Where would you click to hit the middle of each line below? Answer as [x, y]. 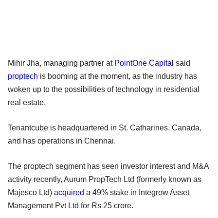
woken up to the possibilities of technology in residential [104, 89]
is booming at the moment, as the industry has [118, 76]
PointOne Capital [144, 63]
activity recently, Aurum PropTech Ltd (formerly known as [105, 179]
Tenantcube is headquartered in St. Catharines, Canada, [105, 127]
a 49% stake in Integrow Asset [137, 192]
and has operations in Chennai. [63, 141]
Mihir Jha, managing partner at [61, 63]
